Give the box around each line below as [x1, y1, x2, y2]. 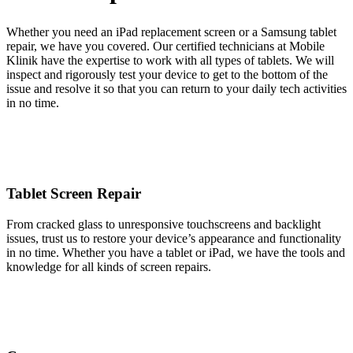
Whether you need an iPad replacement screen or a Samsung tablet [6, 25, 336, 39]
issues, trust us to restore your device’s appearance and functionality [6, 231, 341, 245]
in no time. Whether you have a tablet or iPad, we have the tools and [6, 245, 345, 259]
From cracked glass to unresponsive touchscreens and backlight [6, 217, 321, 231]
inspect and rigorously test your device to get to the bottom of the [6, 68, 328, 82]
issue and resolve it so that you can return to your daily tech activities [6, 82, 347, 96]
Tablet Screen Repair [6, 185, 141, 203]
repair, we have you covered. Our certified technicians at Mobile [6, 39, 325, 54]
